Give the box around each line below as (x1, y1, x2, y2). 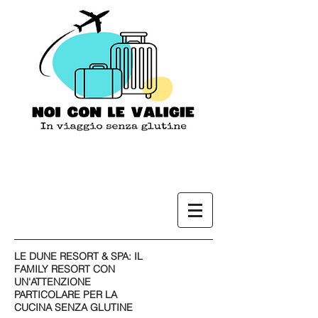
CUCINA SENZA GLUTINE (14, 301, 133, 314)
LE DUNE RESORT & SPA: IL (14, 250, 143, 263)
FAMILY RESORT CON (14, 263, 115, 275)
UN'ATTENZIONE (14, 275, 91, 288)
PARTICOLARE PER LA (14, 288, 117, 301)
